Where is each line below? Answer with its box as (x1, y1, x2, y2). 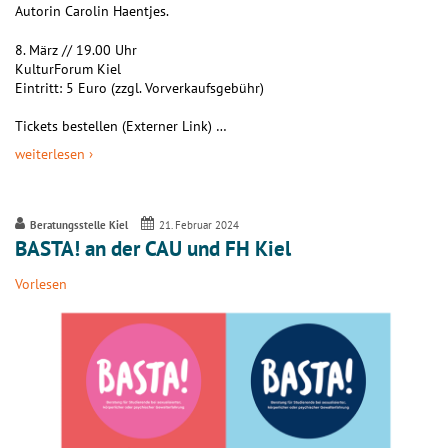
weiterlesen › (15, 145, 93, 164)
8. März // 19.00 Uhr (15, 40, 137, 59)
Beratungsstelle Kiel (29, 217, 128, 232)
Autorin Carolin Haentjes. (15, 2, 169, 21)
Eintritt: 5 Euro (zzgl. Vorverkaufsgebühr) (15, 78, 264, 97)
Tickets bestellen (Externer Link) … (15, 116, 227, 135)
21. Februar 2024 (159, 217, 240, 232)
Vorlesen (15, 274, 67, 293)
